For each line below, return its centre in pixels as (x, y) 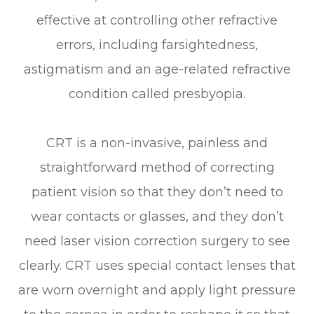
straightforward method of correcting (157, 167)
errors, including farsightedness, (157, 45)
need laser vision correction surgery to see (157, 241)
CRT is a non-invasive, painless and (157, 143)
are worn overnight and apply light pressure (157, 290)
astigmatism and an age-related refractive (157, 69)
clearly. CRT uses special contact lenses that (157, 265)
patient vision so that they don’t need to (157, 192)
